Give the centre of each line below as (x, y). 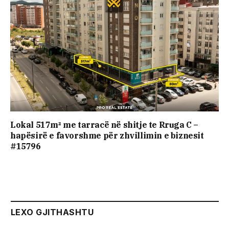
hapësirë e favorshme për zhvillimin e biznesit (107, 136)
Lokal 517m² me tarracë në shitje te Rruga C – (105, 125)
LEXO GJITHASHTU (52, 212)
